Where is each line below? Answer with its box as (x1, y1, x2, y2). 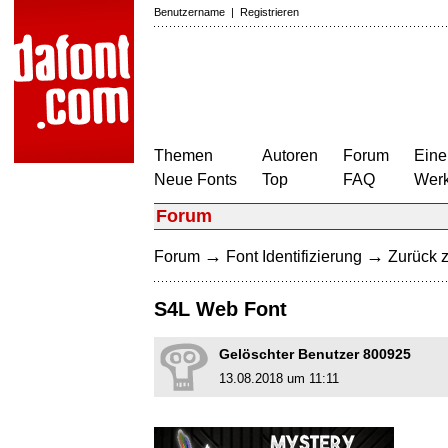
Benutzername (154, 6, 225, 18)
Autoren (262, 147, 318, 164)
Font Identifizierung (226, 248, 362, 265)
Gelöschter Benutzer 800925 (219, 346, 411, 363)
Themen (154, 147, 213, 164)
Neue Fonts (154, 171, 237, 188)
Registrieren (240, 6, 299, 18)
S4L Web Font (154, 298, 287, 321)
